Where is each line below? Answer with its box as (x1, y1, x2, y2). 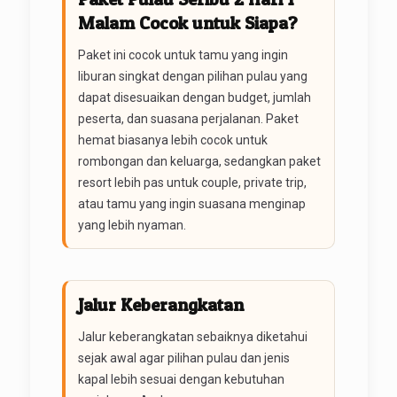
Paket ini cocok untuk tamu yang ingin (77, 47, 288, 62)
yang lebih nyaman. (77, 217, 186, 232)
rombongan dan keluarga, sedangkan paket (77, 153, 321, 168)
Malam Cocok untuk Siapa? (77, 12, 298, 34)
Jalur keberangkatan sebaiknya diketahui (77, 329, 307, 344)
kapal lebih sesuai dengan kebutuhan (77, 371, 284, 386)
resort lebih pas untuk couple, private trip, (77, 175, 307, 190)
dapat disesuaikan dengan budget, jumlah (77, 90, 311, 105)
